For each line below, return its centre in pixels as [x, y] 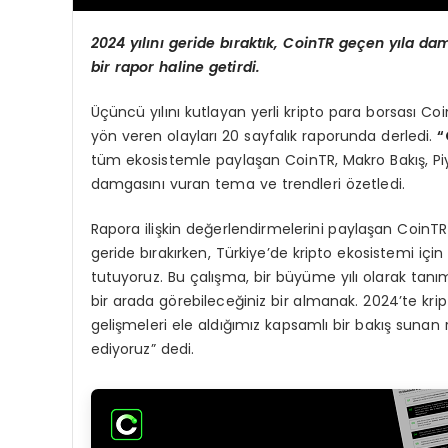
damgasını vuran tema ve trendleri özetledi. [248, 183]
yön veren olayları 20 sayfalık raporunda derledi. [264, 135]
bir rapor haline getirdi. [175, 66]
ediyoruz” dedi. [142, 348]
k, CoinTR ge [312, 42]
